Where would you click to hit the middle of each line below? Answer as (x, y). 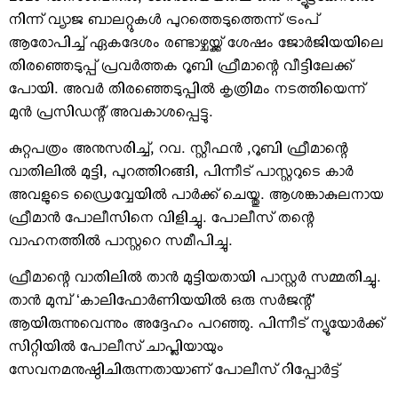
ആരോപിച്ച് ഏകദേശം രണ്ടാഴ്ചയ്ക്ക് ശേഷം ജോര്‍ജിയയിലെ (196, 47)
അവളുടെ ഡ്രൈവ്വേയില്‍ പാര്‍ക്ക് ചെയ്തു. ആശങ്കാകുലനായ (196, 199)
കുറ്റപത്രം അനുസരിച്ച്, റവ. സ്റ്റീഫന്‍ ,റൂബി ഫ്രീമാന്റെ (179, 152)
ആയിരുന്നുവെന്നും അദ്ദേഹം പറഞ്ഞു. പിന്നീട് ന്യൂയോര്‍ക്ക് (196, 327)
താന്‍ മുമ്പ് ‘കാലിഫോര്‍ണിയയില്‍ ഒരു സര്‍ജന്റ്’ (162, 304)
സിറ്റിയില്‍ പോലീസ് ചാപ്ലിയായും (116, 350)
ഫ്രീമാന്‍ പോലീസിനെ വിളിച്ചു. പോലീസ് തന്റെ (162, 222)
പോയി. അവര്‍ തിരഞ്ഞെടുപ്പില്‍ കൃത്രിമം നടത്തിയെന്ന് (187, 93)
